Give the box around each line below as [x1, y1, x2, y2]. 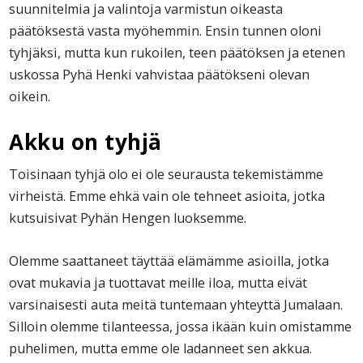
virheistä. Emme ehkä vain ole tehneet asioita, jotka [9, 187, 326, 206]
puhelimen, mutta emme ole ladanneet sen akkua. [9, 340, 313, 358]
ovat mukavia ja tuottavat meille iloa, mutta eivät [9, 274, 308, 293]
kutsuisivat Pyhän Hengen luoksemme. [9, 209, 247, 228]
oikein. [9, 88, 51, 106]
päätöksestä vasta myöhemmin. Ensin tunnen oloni [9, 22, 322, 41]
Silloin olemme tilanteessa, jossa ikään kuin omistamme [9, 318, 352, 336]
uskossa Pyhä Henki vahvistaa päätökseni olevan [9, 66, 310, 84]
